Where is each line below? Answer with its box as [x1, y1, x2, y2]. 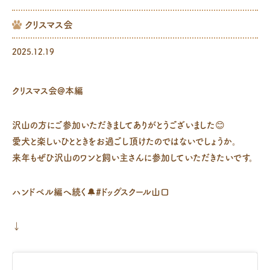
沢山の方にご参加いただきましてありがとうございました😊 [12, 121, 225, 130]
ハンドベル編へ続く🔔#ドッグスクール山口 [12, 187, 169, 197]
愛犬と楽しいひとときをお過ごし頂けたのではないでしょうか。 [12, 137, 237, 146]
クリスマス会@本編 [12, 86, 83, 96]
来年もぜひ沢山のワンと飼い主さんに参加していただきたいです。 [12, 153, 254, 163]
